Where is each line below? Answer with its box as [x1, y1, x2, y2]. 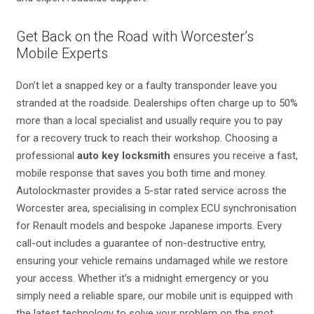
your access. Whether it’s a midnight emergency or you [15, 272, 268, 285]
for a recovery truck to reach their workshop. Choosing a [15, 132, 278, 145]
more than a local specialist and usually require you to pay [15, 114, 282, 128]
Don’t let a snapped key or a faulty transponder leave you [15, 79, 277, 93]
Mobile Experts [15, 44, 108, 62]
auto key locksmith [76, 149, 170, 163]
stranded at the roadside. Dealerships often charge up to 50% [15, 97, 298, 110]
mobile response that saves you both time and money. [15, 167, 266, 180]
